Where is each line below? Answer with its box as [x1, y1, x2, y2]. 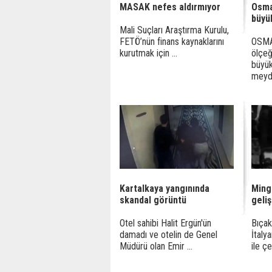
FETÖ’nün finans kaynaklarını [120, 36, 224, 47]
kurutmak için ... [120, 47, 177, 59]
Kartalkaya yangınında [120, 183, 209, 194]
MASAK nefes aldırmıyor [120, 1, 220, 13]
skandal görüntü [120, 194, 186, 206]
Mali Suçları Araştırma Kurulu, [120, 24, 229, 36]
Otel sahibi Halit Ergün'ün [120, 217, 211, 229]
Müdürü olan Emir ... [120, 240, 192, 252]
